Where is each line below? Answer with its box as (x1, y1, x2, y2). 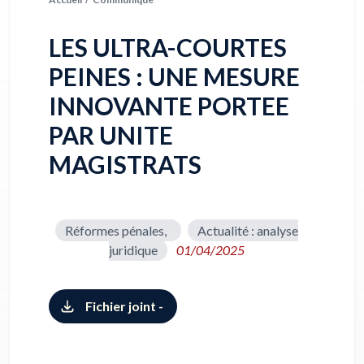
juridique (108, 242, 158, 258)
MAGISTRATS (49, 149, 201, 179)
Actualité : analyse (197, 223, 298, 238)
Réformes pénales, (64, 223, 171, 238)
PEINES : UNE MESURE (49, 62, 300, 91)
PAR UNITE (49, 120, 173, 149)
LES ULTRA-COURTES (49, 32, 287, 62)
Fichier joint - (85, 298, 163, 314)
